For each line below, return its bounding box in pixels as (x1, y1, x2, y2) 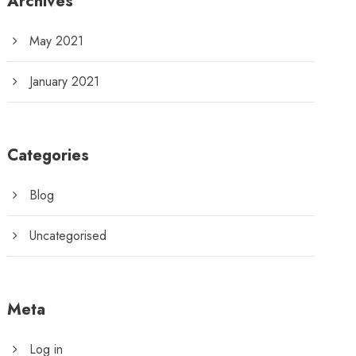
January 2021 (29, 72, 100, 91)
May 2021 (29, 32, 84, 50)
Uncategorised (29, 226, 107, 245)
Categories (7, 144, 90, 167)
